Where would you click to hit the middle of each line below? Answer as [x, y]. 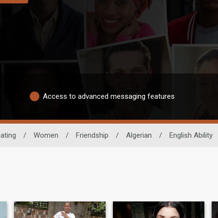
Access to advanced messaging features [109, 97]
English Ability [191, 135]
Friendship [92, 135]
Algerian [139, 135]
